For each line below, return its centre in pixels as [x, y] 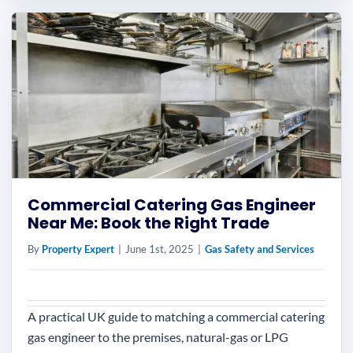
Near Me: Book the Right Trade [149, 223]
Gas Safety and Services [260, 249]
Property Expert [78, 249]
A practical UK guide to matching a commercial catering [176, 316]
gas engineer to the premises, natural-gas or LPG [158, 337]
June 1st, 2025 [160, 249]
